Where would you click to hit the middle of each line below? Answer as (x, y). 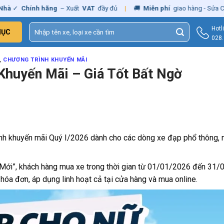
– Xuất (40, 8)
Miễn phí (127, 8)
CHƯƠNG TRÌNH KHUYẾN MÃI (45, 60)
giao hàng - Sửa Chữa (175, 8)
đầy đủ (78, 8)
